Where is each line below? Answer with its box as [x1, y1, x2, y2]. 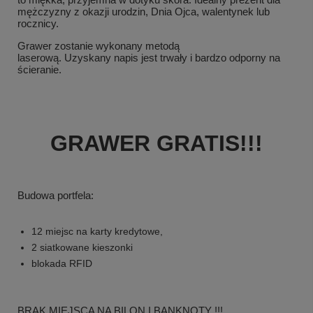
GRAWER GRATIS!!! [50, 131, 263, 156]
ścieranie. [17, 64, 64, 76]
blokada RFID [31, 258, 92, 270]
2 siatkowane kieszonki [31, 242, 133, 254]
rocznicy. [17, 17, 61, 30]
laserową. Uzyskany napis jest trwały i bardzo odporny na [17, 52, 280, 64]
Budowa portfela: [17, 189, 94, 202]
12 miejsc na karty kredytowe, [31, 226, 163, 238]
